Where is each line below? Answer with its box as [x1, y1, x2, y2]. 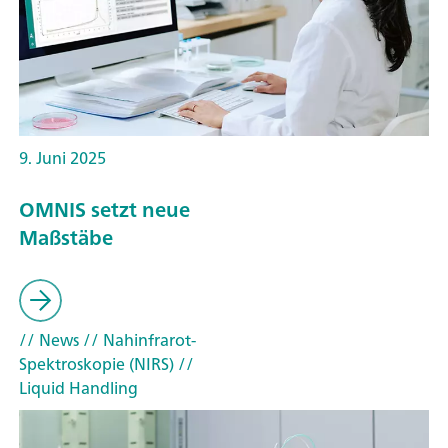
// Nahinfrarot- [79, 325, 196, 354]
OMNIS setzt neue [19, 192, 190, 228]
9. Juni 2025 [19, 143, 106, 172]
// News [19, 325, 79, 354]
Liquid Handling [19, 373, 138, 402]
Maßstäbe [19, 220, 113, 256]
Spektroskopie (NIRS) [19, 349, 174, 378]
